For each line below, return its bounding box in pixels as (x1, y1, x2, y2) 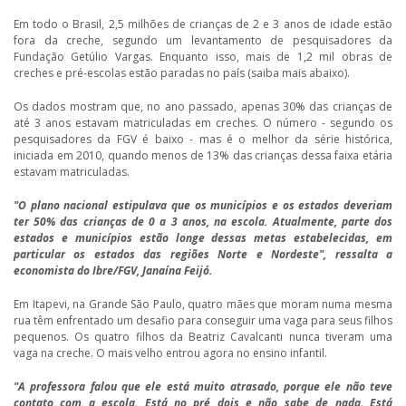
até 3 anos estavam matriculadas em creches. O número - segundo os (14, 115, 392, 131)
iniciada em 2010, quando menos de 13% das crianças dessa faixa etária (14, 148, 392, 164)
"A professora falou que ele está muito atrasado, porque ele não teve (14, 379, 392, 395)
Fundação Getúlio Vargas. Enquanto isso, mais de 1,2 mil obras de (14, 49, 392, 65)
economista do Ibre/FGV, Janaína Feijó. (14, 263, 212, 279)
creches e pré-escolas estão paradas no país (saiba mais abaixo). (14, 65, 350, 82)
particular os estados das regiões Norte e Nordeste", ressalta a (14, 246, 392, 263)
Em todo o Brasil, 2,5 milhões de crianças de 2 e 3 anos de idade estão (14, 16, 392, 33)
